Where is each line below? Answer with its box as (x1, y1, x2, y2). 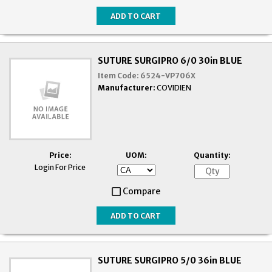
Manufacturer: (98, 83, 156, 93)
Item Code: (98, 71, 140, 81)
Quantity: (193, 151, 231, 160)
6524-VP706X (140, 71, 196, 81)
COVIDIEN (157, 83, 192, 93)
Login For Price (35, 163, 86, 172)
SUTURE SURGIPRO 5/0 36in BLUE (98, 255, 242, 267)
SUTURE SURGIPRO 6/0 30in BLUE (98, 55, 243, 67)
